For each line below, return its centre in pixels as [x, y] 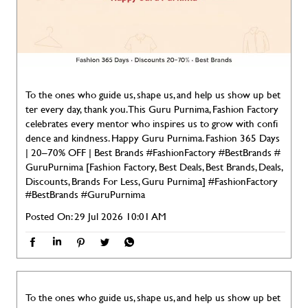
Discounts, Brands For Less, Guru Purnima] [117, 181]
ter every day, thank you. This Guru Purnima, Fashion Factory [152, 109]
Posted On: [49, 216]
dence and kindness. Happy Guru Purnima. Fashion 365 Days [153, 138]
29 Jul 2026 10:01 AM [120, 216]
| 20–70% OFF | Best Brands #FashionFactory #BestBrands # [153, 152]
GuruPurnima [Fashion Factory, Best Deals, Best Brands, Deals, [154, 167]
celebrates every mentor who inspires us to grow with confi [152, 123]
